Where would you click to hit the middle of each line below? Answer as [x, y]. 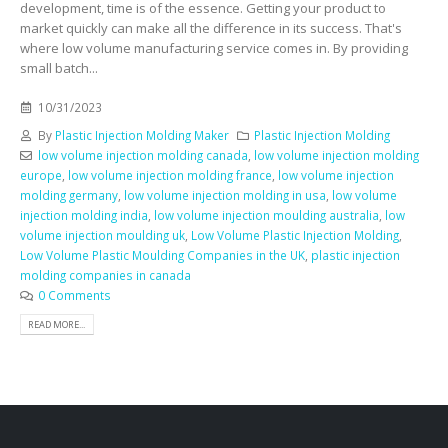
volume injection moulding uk [102, 234]
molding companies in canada [105, 274]
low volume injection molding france [170, 174]
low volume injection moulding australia [266, 214]
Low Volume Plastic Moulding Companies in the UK [162, 254]
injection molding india [84, 214]
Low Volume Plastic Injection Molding [295, 234]
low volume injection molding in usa [225, 194]
